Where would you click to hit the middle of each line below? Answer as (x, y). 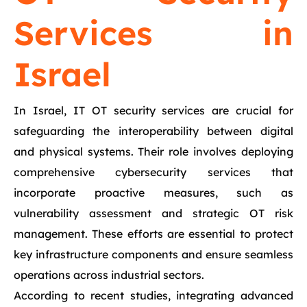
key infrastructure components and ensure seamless (153, 254)
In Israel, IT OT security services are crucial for (153, 110)
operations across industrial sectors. (109, 275)
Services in (153, 33)
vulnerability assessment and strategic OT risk (153, 213)
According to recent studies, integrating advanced (153, 295)
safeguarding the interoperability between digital (153, 131)
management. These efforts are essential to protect (153, 234)
